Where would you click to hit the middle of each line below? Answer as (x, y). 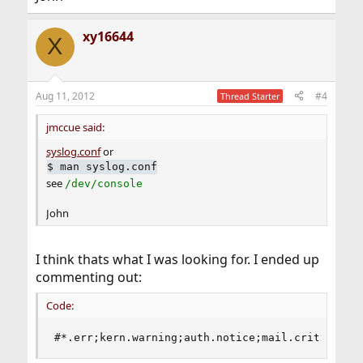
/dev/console (103, 183)
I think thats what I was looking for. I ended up (177, 259)
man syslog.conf (109, 167)
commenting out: (88, 277)
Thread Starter (250, 96)
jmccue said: (75, 127)
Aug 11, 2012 (65, 96)
